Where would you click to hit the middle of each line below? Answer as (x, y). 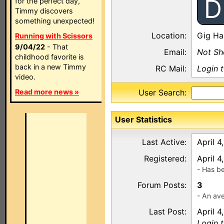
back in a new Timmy (50, 67)
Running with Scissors (54, 36)
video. (25, 77)
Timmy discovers (44, 11)
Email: (175, 52)
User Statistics (143, 119)
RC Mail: (171, 68)
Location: (169, 35)
